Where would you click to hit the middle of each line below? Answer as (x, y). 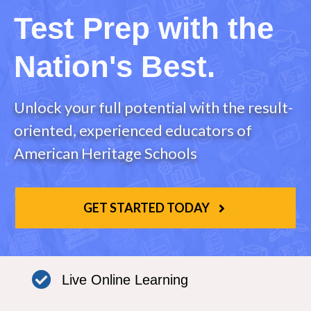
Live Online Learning (125, 280)
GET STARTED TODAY (146, 208)
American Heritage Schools (106, 153)
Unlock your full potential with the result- (153, 108)
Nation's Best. (115, 67)
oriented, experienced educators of (133, 131)
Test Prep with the (144, 28)
